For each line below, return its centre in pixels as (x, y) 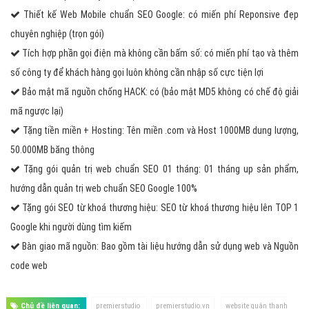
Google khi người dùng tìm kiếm (71, 227)
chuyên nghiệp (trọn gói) (57, 34)
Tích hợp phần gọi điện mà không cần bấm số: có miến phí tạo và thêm (159, 53)
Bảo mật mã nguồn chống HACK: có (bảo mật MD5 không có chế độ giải (159, 92)
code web (29, 266)
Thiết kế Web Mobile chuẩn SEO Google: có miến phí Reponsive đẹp (159, 14)
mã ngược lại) (37, 111)
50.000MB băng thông (52, 150)
